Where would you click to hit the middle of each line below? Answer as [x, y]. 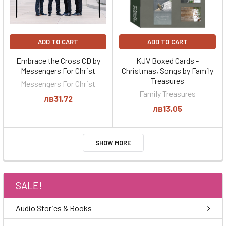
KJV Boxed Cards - [167, 60]
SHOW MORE [113, 143]
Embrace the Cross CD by [58, 60]
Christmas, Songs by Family [167, 70]
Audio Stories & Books [54, 208]
